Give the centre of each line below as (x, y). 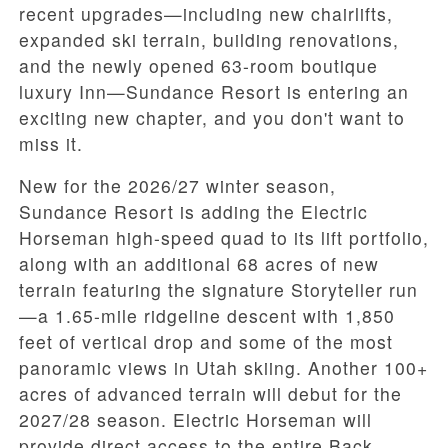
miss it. (51, 144)
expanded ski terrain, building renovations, (209, 40)
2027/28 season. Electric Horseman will (195, 420)
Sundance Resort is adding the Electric (193, 212)
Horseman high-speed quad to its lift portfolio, (224, 238)
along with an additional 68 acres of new (199, 264)
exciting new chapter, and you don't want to (212, 118)
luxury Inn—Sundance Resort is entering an (214, 92)
